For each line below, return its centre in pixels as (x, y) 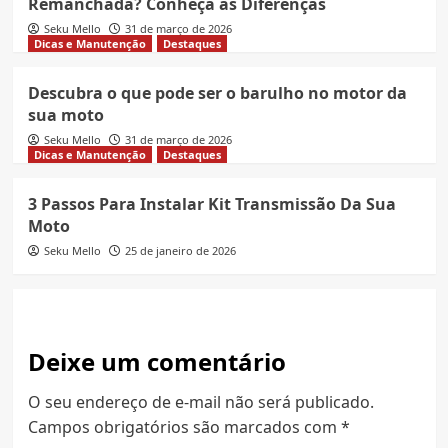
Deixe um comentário (156, 361)
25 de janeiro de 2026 (180, 250)
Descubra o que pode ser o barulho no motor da (217, 92)
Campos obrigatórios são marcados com (184, 426)
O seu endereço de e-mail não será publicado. (200, 401)
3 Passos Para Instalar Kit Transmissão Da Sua (211, 203)
